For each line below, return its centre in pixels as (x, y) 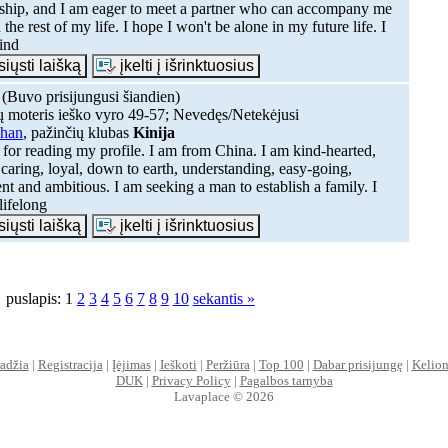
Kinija (153, 132)
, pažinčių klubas (77, 132)
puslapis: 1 (41, 299)
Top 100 (281, 364)
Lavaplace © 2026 (224, 396)
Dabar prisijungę (357, 364)
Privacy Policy (191, 380)
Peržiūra (227, 364)
